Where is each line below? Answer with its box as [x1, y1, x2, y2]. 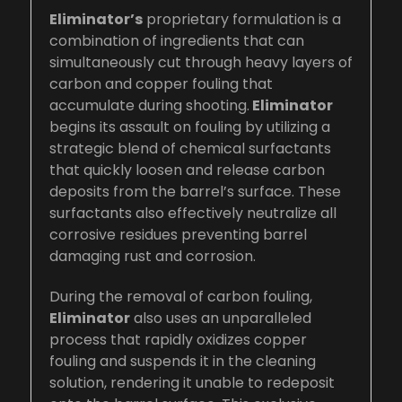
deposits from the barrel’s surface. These [49, 180, 341, 202]
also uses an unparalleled [130, 307, 311, 328]
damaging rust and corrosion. [49, 245, 256, 267]
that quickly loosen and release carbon [49, 159, 325, 180]
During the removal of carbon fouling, [49, 285, 312, 307]
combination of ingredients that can [49, 30, 304, 51]
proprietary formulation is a [143, 8, 341, 30]
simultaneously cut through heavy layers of [49, 51, 353, 73]
